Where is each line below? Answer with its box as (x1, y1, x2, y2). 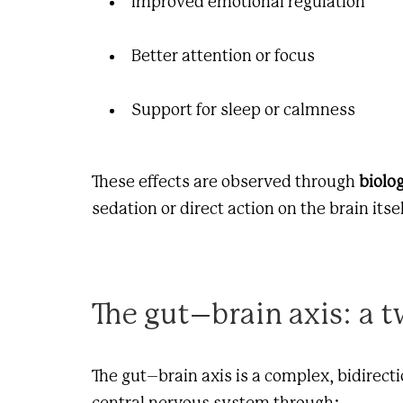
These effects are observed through (92, 174, 359, 191)
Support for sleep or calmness (131, 102, 355, 119)
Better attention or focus (131, 48, 315, 65)
